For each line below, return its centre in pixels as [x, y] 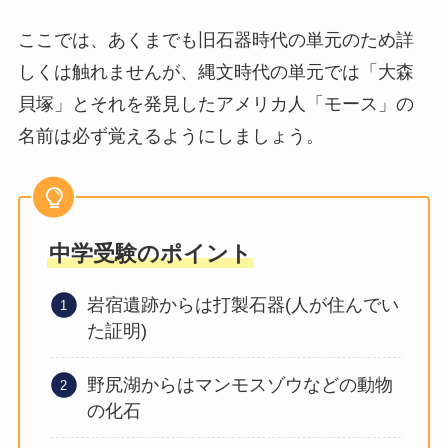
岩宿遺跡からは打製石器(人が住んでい [243, 305]
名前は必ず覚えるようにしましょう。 [170, 135]
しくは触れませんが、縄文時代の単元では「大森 [215, 71]
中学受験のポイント [150, 254]
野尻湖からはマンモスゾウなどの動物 [240, 384]
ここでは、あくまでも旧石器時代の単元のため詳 [215, 39]
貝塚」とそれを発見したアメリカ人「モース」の [215, 103]
